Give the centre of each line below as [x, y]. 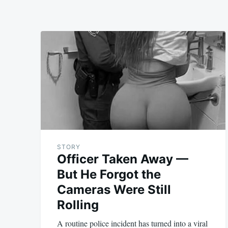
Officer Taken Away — [123, 159]
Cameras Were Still [114, 189]
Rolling [78, 205]
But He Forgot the [109, 174]
